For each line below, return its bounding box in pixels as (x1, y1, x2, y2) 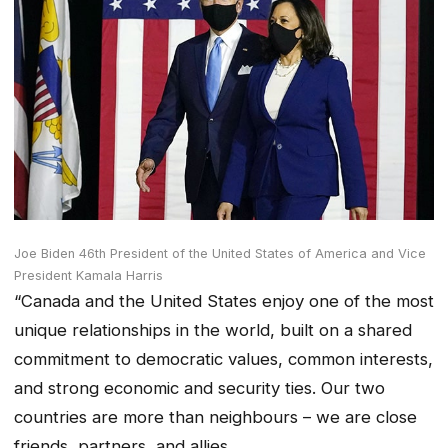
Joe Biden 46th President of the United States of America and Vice (14, 246, 426, 262)
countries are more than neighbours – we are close (14, 407, 417, 428)
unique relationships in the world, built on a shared (14, 320, 412, 341)
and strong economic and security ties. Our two (14, 378, 385, 399)
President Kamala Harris (14, 268, 163, 284)
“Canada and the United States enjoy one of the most (14, 291, 434, 312)
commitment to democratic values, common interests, (14, 349, 433, 370)
